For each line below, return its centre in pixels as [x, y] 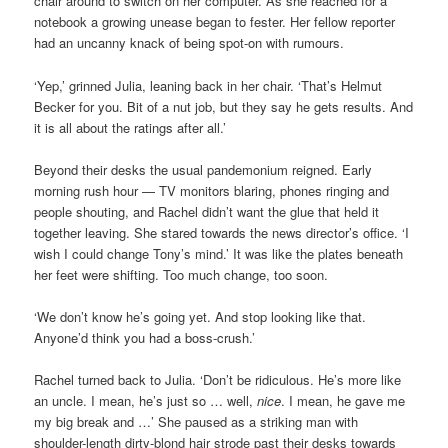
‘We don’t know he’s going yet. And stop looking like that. [200, 316]
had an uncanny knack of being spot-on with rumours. [189, 43]
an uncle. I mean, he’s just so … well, [146, 400]
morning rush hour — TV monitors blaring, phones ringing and [212, 190]
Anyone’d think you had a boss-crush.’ [145, 337]
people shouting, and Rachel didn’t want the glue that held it [207, 211]
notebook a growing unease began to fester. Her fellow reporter [215, 22]
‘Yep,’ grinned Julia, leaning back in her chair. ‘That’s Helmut [208, 85]
